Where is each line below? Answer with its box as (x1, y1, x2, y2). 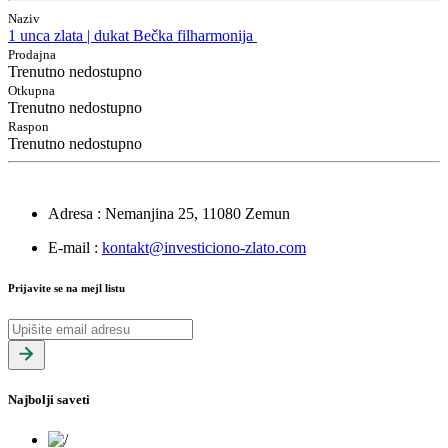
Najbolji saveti (8, 392, 90, 408)
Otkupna (8, 83, 55, 99)
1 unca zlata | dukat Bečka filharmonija (8, 27, 257, 45)
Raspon (8, 119, 49, 135)
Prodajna (8, 47, 56, 63)
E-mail (48, 239, 90, 257)
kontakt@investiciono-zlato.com (102, 239, 306, 257)
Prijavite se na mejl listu (8, 282, 125, 295)
